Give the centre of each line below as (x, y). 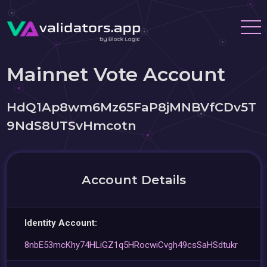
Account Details (133, 180)
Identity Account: (61, 223)
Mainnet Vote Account (116, 74)
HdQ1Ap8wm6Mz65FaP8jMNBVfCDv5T (132, 107)
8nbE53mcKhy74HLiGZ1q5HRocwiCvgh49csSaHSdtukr (131, 245)
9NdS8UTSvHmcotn (72, 125)
